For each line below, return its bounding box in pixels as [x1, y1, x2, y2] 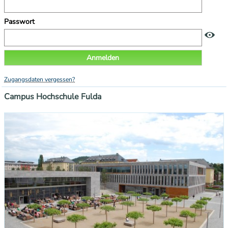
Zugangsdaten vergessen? [4, 75, 75, 83]
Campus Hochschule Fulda [4, 91, 101, 103]
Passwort [4, 16, 37, 26]
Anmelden [87, 52, 120, 63]
